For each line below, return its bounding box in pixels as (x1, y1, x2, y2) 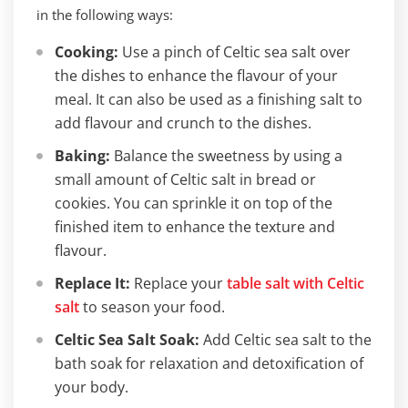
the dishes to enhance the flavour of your (55, 66, 338, 86)
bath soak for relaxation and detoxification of (55, 353, 363, 373)
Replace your (130, 273, 227, 293)
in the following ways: (36, 5, 173, 24)
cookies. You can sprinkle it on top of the (55, 193, 332, 213)
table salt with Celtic (227, 273, 364, 293)
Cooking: (55, 42, 118, 62)
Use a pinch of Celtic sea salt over (118, 42, 351, 62)
